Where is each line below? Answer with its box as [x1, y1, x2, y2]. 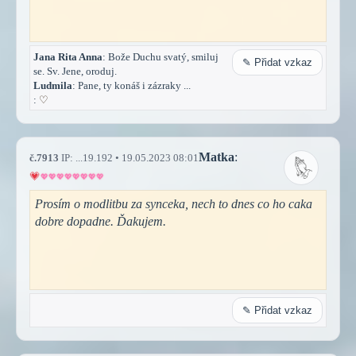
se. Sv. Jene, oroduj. [33, 64, 117, 77]
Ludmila [33, 79, 72, 91]
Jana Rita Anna [33, 50, 103, 63]
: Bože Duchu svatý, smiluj [103, 50, 219, 63]
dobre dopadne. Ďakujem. [35, 214, 166, 228]
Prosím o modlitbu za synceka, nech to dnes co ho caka [35, 196, 312, 211]
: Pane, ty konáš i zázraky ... [72, 79, 191, 91]
